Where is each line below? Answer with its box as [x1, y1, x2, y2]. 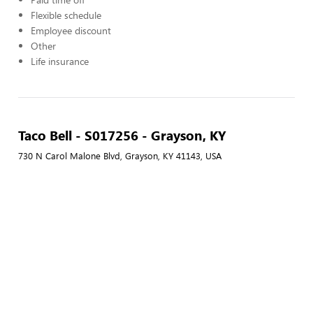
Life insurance [31, 54, 89, 68]
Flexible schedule [31, 8, 101, 22]
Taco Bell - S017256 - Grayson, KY [18, 126, 226, 144]
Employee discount [31, 24, 111, 37]
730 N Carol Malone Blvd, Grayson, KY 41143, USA [18, 150, 221, 162]
